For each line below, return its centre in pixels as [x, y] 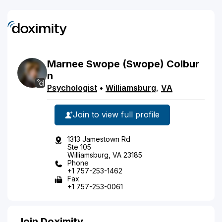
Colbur [183, 64]
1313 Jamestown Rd [99, 139]
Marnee [65, 64]
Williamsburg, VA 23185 [105, 155]
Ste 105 [79, 147]
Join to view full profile [116, 114]
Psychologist [72, 87]
